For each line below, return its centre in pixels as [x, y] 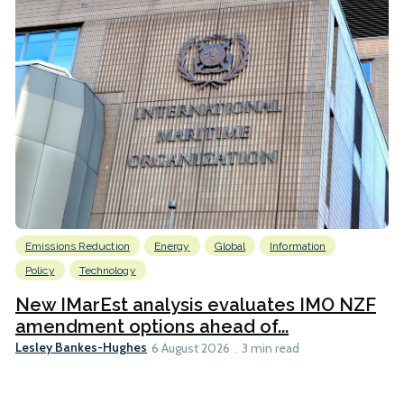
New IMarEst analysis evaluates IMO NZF [196, 304]
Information [298, 246]
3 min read [271, 348]
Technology [107, 270]
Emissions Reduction [78, 246]
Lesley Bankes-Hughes [81, 348]
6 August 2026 [191, 348]
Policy [40, 270]
